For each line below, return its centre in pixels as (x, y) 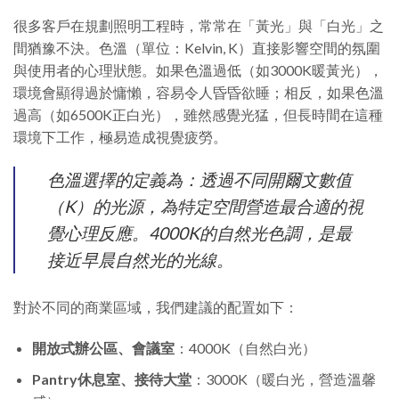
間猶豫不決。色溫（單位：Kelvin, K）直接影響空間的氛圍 (197, 48)
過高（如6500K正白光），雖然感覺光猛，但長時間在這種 (198, 115)
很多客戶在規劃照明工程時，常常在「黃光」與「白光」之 (199, 26)
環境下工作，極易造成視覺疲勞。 (120, 137)
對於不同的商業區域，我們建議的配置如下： (156, 307)
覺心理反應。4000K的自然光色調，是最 (199, 233)
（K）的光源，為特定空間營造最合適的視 (205, 207)
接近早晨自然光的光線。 (140, 260)
